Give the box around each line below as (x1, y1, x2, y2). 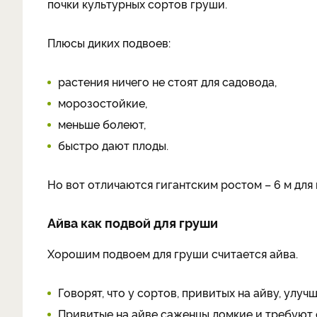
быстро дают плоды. (58, 137, 168, 153)
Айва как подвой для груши (47, 214, 218, 231)
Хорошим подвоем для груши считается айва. (47, 246, 298, 261)
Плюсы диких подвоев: (47, 35, 171, 50)
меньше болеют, (58, 116, 146, 132)
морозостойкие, (58, 95, 147, 110)
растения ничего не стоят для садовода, (58, 74, 277, 89)
